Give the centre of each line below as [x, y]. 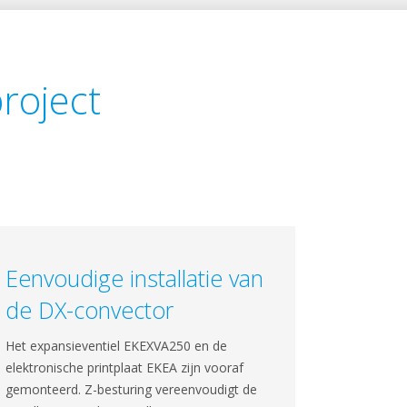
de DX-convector [89, 310]
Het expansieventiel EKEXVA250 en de [116, 346]
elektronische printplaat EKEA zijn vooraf [124, 367]
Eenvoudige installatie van [134, 278]
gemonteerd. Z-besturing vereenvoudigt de [131, 389]
